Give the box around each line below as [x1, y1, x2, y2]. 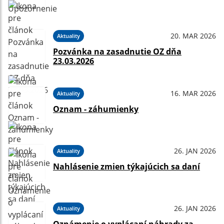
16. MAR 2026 [170, 88, 216, 98]
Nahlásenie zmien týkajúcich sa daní [53, 161, 200, 172]
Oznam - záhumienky [53, 103, 138, 114]
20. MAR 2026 [170, 31, 216, 40]
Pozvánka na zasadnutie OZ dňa [53, 46, 181, 57]
